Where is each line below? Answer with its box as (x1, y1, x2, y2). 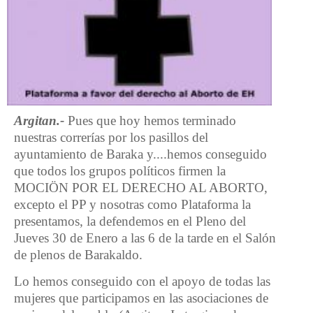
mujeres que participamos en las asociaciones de (14, 290, 268, 305)
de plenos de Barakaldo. (14, 247, 143, 263)
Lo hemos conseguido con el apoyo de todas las (14, 273, 270, 289)
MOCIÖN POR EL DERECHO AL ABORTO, (14, 180, 268, 196)
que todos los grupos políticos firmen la (14, 163, 226, 179)
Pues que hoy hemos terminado (64, 113, 236, 129)
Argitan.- (14, 113, 64, 129)
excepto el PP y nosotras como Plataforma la (14, 197, 251, 212)
